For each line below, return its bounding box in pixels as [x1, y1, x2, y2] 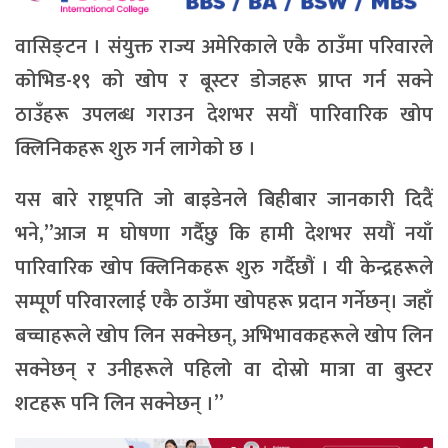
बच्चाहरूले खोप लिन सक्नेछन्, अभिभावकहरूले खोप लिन [15, 319, 433, 354]
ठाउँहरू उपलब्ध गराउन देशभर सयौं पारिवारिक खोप [15, 98, 433, 133]
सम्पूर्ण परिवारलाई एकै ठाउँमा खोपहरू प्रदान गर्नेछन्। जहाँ [15, 285, 433, 320]
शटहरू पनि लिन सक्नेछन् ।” [15, 387, 224, 422]
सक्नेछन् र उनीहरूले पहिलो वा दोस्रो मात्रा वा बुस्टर [15, 353, 433, 388]
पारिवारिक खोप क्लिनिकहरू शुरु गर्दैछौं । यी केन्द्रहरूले [15, 251, 433, 286]
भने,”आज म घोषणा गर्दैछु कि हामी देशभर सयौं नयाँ [15, 217, 433, 252]
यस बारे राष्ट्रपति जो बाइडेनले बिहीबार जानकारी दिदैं [15, 183, 433, 218]
